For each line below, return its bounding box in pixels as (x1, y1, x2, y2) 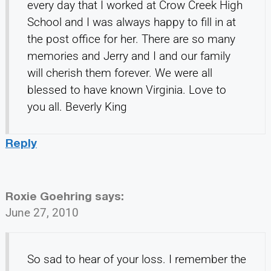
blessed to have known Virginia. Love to (27, 83, 226, 97)
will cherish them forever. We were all (27, 66, 212, 80)
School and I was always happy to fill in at (27, 15, 236, 30)
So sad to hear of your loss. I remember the (27, 252, 246, 267)
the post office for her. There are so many (27, 32, 235, 47)
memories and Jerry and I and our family (27, 49, 230, 64)
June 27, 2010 (5, 206, 79, 220)
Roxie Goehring (5, 189, 92, 203)
